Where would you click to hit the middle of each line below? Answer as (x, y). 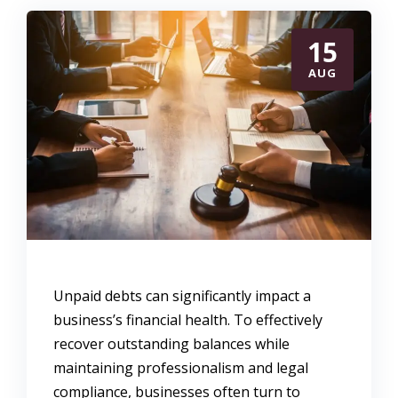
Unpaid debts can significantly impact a (182, 296)
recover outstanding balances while (171, 344)
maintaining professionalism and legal (181, 368)
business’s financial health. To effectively (188, 320)
